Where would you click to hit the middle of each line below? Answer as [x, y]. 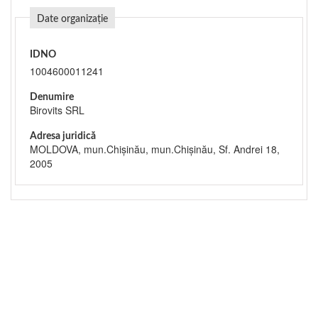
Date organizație [72, 19]
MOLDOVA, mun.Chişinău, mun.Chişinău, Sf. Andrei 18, [155, 149]
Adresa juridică [63, 136]
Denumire [52, 97]
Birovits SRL [57, 110]
